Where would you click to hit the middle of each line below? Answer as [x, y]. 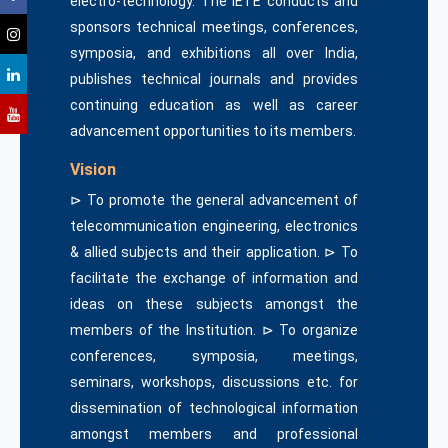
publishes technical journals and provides [214, 79]
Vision [93, 170]
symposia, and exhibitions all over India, [214, 53]
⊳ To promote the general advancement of [214, 200]
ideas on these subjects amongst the [214, 304]
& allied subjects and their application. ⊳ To [214, 252]
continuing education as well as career [214, 105]
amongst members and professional [214, 434]
